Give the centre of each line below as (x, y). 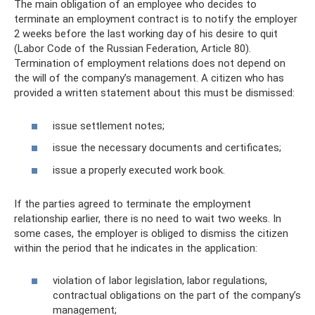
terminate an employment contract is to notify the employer (156, 19)
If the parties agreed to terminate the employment (133, 204)
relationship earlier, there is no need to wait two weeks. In (148, 218)
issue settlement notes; (109, 126)
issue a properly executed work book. (139, 170)
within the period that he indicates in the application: (136, 248)
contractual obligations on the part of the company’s (177, 295)
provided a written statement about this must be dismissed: (154, 93)
